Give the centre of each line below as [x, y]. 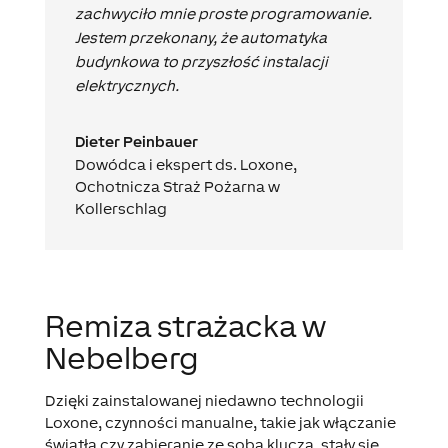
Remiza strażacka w [185, 326]
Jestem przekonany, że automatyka [200, 38]
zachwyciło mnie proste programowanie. [223, 14]
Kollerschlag [120, 209]
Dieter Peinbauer [136, 142]
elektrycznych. [126, 86]
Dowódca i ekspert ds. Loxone [183, 165]
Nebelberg [121, 358]
